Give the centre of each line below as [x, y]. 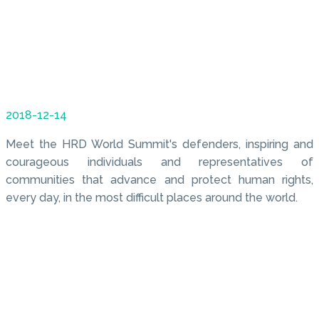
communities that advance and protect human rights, [159, 180]
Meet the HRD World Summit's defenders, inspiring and [159, 145]
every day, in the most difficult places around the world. [152, 198]
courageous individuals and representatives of [159, 162]
